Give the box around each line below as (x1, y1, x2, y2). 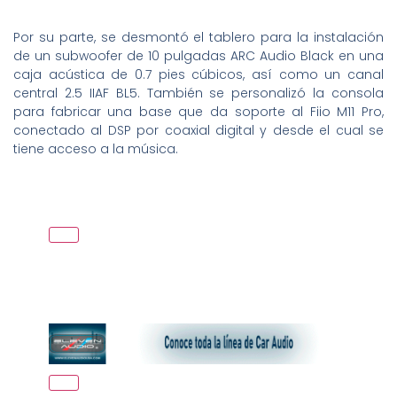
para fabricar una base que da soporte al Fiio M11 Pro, (13, 103, 384, 121)
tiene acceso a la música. (13, 140, 178, 159)
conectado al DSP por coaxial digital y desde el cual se (13, 121, 384, 140)
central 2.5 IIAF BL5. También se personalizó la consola (13, 84, 384, 103)
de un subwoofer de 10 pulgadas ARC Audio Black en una (13, 47, 384, 66)
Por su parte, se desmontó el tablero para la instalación (13, 28, 384, 47)
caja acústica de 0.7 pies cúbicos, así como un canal (13, 66, 384, 84)
